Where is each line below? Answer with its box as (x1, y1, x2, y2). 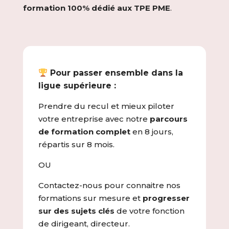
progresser (142, 193, 190, 203)
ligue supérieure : (38, 81, 119, 90)
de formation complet (38, 127, 130, 136)
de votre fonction (114, 206, 185, 216)
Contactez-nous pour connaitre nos (38, 180, 180, 190)
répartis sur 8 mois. (38, 140, 114, 149)
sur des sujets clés (38, 206, 114, 216)
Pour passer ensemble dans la (48, 68, 184, 78)
